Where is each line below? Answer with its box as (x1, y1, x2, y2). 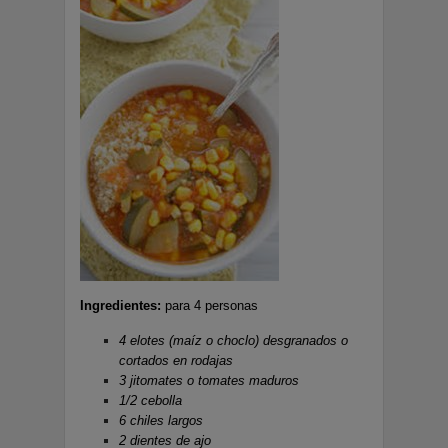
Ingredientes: (80, 298, 161, 314)
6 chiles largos (119, 413, 203, 429)
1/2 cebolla (119, 393, 182, 409)
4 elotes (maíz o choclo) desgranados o (119, 333, 348, 349)
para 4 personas (161, 298, 258, 314)
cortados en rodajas (119, 353, 233, 369)
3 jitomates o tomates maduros (119, 373, 299, 389)
